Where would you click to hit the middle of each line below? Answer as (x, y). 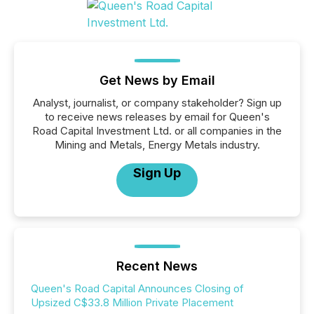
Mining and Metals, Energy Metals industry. (157, 145)
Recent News (157, 266)
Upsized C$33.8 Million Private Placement (132, 302)
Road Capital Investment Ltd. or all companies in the (157, 131)
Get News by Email (157, 80)
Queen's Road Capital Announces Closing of (137, 288)
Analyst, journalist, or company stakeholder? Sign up (157, 103)
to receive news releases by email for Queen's (157, 117)
